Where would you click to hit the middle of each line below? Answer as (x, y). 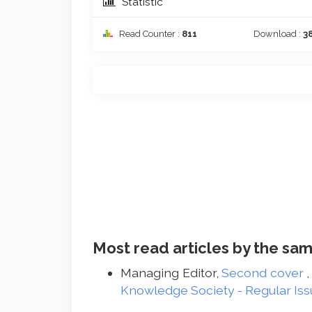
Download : (279, 34)
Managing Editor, (171, 273)
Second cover (264, 273)
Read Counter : (149, 34)
